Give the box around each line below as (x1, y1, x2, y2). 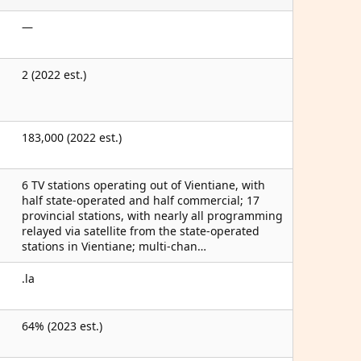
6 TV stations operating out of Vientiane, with (22, 177, 265, 193)
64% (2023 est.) (22, 318, 102, 334)
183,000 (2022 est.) (22, 130, 122, 145)
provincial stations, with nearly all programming (22, 208, 283, 223)
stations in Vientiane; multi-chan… (22, 239, 206, 254)
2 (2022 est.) (22, 67, 86, 82)
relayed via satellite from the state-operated (22, 223, 259, 239)
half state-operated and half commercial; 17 (22, 193, 259, 208)
